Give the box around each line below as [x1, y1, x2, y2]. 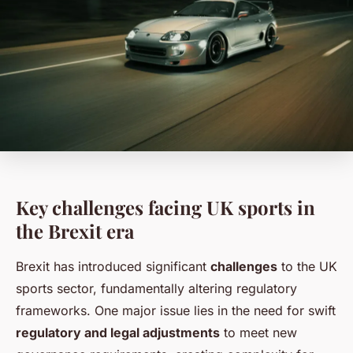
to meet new [220, 325, 297, 341]
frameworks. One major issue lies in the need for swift [16, 303, 336, 319]
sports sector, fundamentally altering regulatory [16, 281, 297, 297]
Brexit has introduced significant [16, 258, 210, 275]
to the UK [277, 258, 337, 275]
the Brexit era [16, 218, 134, 244]
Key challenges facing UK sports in [16, 195, 315, 221]
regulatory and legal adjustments [16, 325, 220, 341]
